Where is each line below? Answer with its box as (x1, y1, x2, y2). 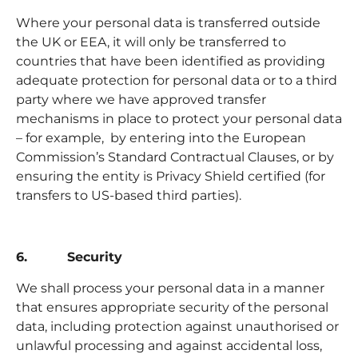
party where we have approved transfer (16, 92, 266, 108)
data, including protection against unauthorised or (16, 318, 339, 334)
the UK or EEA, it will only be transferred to (16, 34, 286, 50)
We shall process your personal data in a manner (16, 280, 324, 296)
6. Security (16, 249, 126, 265)
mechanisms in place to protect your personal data (16, 111, 342, 127)
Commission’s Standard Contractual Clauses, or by (16, 149, 334, 165)
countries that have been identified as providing (16, 54, 325, 70)
